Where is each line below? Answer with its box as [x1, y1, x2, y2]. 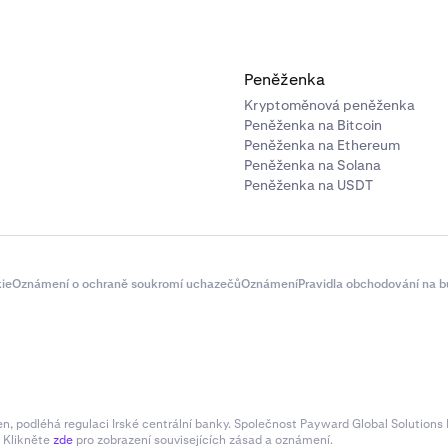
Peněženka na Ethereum [244, 136, 400, 154]
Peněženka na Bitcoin [244, 116, 382, 134]
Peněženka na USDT [244, 176, 373, 194]
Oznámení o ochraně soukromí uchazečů [12, 276, 241, 292]
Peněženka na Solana [244, 156, 381, 174]
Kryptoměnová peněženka [244, 96, 415, 114]
